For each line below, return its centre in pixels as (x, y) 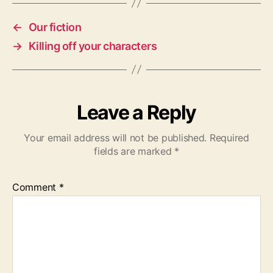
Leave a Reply (136, 112)
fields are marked (134, 151)
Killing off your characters (93, 46)
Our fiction (55, 27)
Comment (36, 187)
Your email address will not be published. (115, 137)
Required (229, 137)
